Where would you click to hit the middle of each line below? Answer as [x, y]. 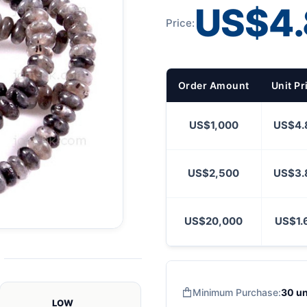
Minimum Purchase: [236, 292]
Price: [180, 23]
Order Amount [213, 85]
